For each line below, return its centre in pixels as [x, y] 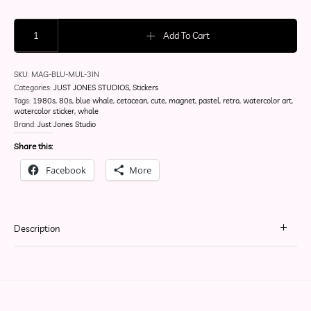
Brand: [26, 124]
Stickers [146, 87]
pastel [209, 100]
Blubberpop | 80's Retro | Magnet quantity [99, 24]
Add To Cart [186, 35]
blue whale [95, 100]
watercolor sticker [44, 111]
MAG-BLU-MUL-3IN [66, 74]
